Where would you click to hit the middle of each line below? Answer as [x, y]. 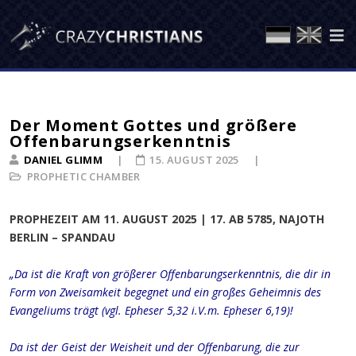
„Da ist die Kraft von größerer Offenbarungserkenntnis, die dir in [170, 274]
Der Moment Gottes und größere [153, 125]
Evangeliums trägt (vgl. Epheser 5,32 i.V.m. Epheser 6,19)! [151, 310]
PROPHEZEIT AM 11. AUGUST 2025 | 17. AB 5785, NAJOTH [167, 219]
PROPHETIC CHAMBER [83, 176]
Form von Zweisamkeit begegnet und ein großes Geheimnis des [165, 292]
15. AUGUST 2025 [195, 160]
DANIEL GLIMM [63, 160]
